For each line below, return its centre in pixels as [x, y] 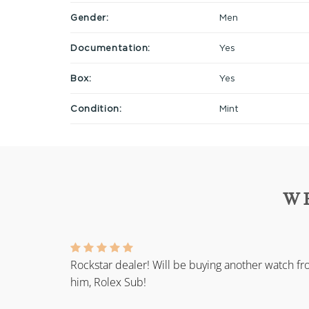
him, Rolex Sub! [108, 282]
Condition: [96, 108]
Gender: [90, 17]
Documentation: [111, 47]
